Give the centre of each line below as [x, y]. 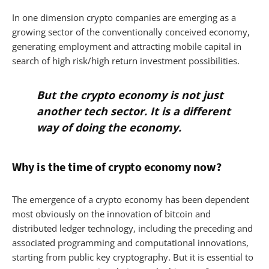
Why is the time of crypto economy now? [117, 166]
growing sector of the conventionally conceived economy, [131, 32]
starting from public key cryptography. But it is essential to [133, 257]
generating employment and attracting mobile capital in [127, 46]
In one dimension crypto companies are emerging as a [124, 17]
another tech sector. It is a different [133, 111]
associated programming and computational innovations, [130, 242]
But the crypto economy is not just [130, 95]
